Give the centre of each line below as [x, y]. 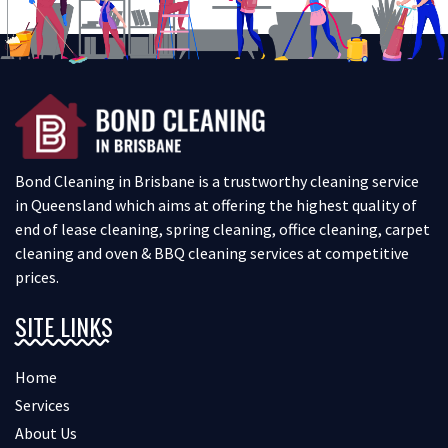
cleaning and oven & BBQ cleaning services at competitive [212, 253]
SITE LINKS [64, 326]
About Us [46, 433]
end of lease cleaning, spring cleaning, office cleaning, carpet [222, 229]
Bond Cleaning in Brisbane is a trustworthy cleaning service [217, 181]
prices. [37, 277]
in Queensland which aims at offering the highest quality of [216, 205]
